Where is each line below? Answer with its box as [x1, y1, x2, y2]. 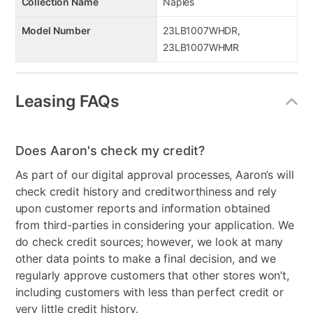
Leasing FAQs [15, 91, 120, 111]
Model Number [21, 24, 91, 37]
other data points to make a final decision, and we [15, 252, 277, 266]
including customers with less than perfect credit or [15, 285, 284, 300]
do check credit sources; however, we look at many [15, 235, 284, 249]
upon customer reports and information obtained [15, 201, 270, 216]
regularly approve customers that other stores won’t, [15, 268, 289, 283]
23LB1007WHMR [163, 41, 240, 54]
